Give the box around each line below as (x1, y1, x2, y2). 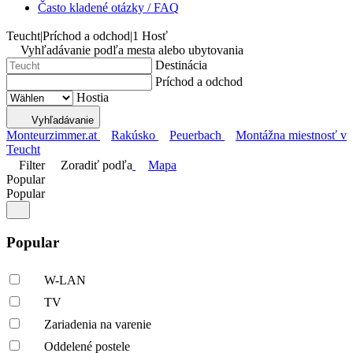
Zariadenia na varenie (44, 318, 151, 332)
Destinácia (155, 58, 207, 72)
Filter (19, 158, 45, 172)
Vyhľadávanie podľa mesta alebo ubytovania (20, 43, 243, 57)
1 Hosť (132, 29, 168, 43)
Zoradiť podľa (61, 158, 132, 172)
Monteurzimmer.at (6, 128, 97, 142)
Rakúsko (111, 128, 155, 142)
